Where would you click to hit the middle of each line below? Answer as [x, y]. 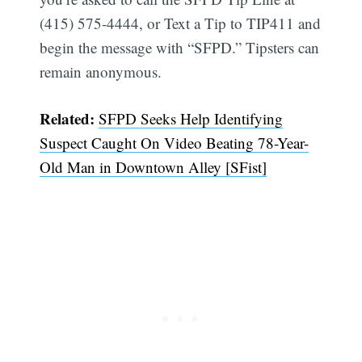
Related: [69, 119]
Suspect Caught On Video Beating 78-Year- [175, 143]
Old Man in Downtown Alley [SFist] [154, 167]
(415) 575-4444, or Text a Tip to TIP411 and [181, 23]
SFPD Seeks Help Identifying [191, 119]
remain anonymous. [101, 71]
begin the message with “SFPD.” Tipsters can [180, 47]
